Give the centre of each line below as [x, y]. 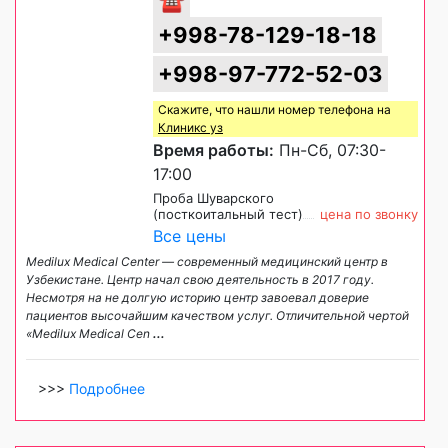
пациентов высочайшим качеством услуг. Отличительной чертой [217, 315]
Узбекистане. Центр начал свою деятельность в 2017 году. [200, 279]
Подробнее [107, 388]
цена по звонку [369, 213]
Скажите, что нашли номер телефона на [274, 109]
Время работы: [213, 149]
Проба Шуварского [213, 197]
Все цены [189, 235]
